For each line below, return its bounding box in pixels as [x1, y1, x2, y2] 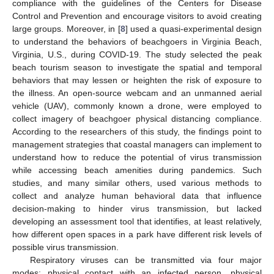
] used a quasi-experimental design [125, 23, 262, 34]
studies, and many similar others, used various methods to [12, 177, 262, 188]
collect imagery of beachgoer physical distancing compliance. [12, 113, 262, 124]
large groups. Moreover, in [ [12, 23, 120, 34]
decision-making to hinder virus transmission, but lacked [12, 203, 262, 213]
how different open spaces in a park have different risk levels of [12, 229, 262, 239]
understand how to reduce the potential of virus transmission [12, 152, 262, 162]
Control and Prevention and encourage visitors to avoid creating [12, 10, 262, 21]
